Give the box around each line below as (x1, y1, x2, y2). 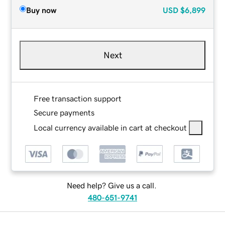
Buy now (26, 6, 57, 14)
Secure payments (34, 108, 95, 117)
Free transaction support (34, 94, 122, 102)
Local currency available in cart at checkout (34, 123, 187, 132)
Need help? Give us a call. (66, 181, 157, 190)
